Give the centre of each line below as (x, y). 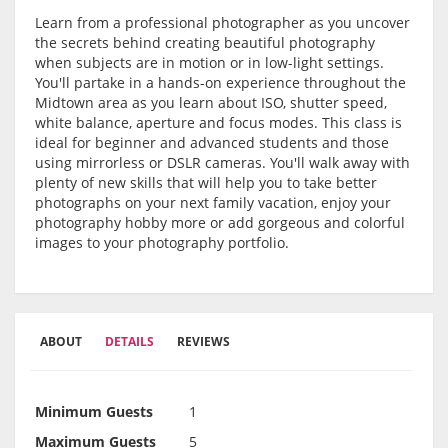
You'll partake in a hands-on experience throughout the (220, 83)
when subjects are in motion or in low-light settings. (209, 63)
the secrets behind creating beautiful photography (205, 43)
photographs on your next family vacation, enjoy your (213, 203)
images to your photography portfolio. (164, 243)
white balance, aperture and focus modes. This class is (218, 123)
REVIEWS (203, 342)
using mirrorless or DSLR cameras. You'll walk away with (222, 163)
